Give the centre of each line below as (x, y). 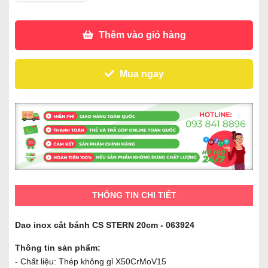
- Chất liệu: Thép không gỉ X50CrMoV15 (91, 262)
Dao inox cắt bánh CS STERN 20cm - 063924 (105, 225)
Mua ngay (140, 74)
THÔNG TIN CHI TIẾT (134, 195)
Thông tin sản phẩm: (58, 248)
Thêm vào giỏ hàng (141, 35)
